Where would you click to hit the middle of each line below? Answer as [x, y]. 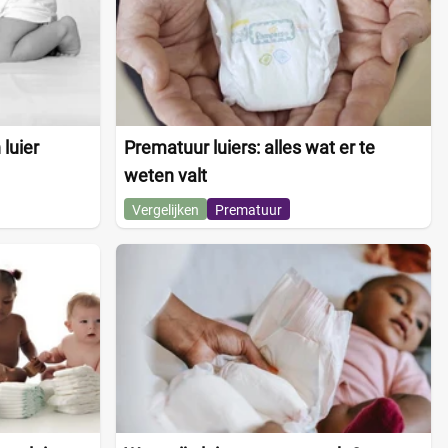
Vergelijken [165, 209]
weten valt [165, 175]
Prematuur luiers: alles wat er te [249, 147]
